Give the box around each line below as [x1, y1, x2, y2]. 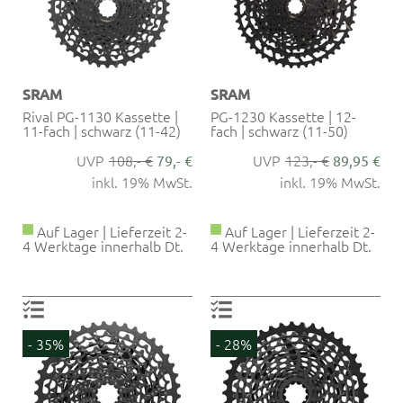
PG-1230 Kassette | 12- [210, 105, 356, 126]
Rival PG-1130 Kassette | [22, 105, 178, 126]
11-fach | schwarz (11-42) [22, 120, 181, 140]
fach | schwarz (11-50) [210, 120, 348, 140]
